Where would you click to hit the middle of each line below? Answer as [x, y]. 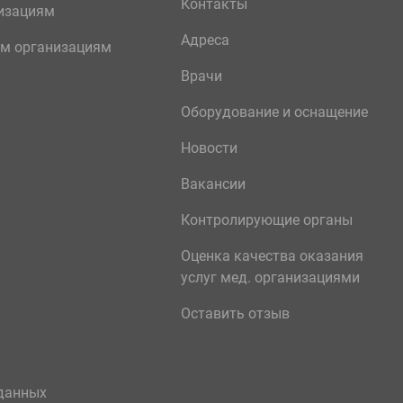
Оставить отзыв [235, 313]
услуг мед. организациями [270, 278]
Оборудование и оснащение [274, 112]
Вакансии [213, 184]
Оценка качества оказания [272, 256]
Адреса [205, 40]
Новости [209, 148]
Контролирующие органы [266, 220]
